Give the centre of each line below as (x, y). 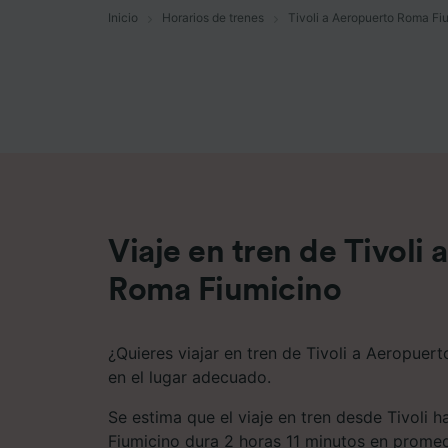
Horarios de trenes (213, 17)
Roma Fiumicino (225, 289)
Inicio (123, 17)
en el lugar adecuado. (189, 376)
